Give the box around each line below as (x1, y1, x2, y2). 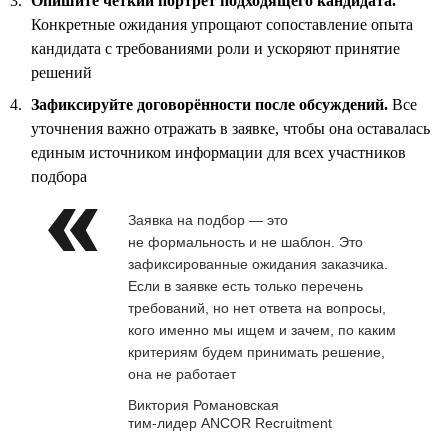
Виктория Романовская (128, 396, 279, 413)
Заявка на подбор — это (128, 211, 288, 228)
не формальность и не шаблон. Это (128, 233, 363, 250)
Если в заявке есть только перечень (128, 277, 363, 294)
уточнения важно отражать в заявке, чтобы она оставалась (31, 119, 430, 137)
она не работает (128, 365, 236, 382)
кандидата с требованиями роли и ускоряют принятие (31, 39, 400, 57)
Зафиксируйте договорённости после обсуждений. (31, 95, 388, 113)
